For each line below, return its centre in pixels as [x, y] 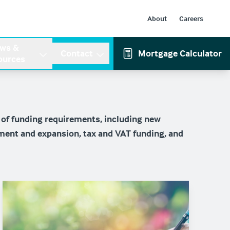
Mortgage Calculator [180, 53]
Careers [191, 18]
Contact [76, 53]
